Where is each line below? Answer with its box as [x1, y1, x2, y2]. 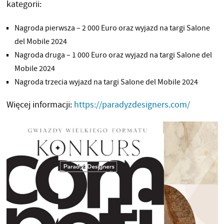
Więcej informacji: [6, 99, 74, 111]
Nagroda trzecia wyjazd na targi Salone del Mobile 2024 [14, 76, 198, 87]
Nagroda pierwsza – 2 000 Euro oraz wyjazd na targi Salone [14, 22, 210, 33]
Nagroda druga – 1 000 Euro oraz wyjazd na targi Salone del [14, 49, 212, 60]
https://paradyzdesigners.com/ [73, 99, 190, 111]
